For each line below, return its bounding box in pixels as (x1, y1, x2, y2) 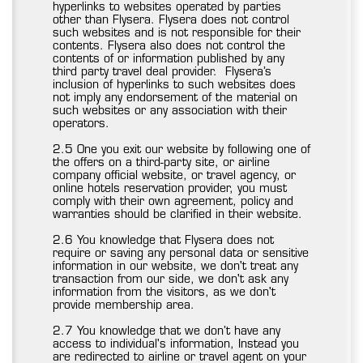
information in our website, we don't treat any (53, 261, 298, 274)
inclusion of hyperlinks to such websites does (53, 79, 296, 92)
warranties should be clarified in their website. (53, 209, 302, 222)
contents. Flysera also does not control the (53, 41, 285, 53)
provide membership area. (53, 300, 194, 313)
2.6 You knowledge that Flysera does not (53, 235, 274, 248)
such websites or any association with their (53, 105, 287, 118)
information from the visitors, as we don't (53, 287, 275, 300)
